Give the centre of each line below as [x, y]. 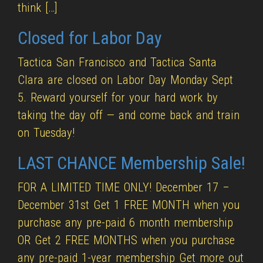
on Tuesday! [46, 133]
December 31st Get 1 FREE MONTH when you [129, 205]
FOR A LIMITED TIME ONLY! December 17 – [124, 187]
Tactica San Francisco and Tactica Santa [117, 62]
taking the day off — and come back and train [129, 115]
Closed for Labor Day [90, 38]
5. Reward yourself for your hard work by [118, 97]
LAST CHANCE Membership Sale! [131, 163]
